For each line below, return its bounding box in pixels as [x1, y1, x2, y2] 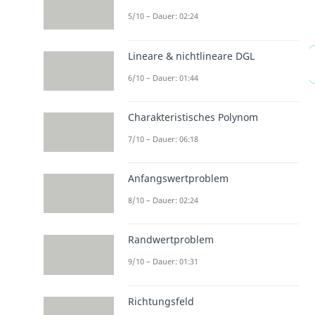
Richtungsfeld [127, 294, 194, 308]
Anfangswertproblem [127, 172, 229, 186]
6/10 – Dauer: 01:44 [127, 72, 198, 83]
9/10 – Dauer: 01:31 [127, 256, 198, 267]
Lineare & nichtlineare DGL [127, 49, 255, 63]
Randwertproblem [127, 233, 214, 247]
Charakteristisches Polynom [127, 110, 258, 124]
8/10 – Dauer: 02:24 [127, 195, 198, 206]
